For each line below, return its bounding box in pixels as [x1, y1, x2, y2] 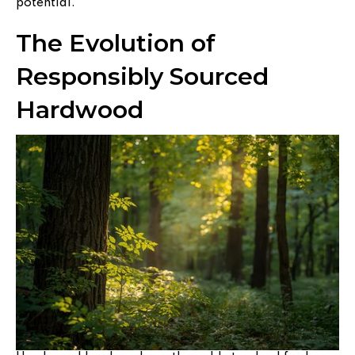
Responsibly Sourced [16, 61, 269, 91]
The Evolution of [16, 28, 216, 58]
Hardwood [16, 94, 143, 124]
